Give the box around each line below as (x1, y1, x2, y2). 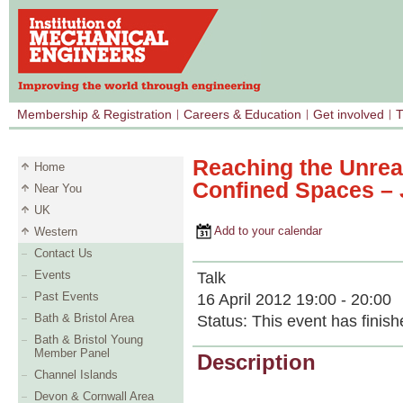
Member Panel (34, 346, 110, 360)
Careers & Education (184, 107, 301, 121)
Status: (197, 311, 252, 330)
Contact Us (34, 246, 93, 260)
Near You (34, 182, 82, 195)
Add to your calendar (193, 224, 322, 237)
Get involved (313, 107, 384, 121)
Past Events (34, 290, 99, 303)
